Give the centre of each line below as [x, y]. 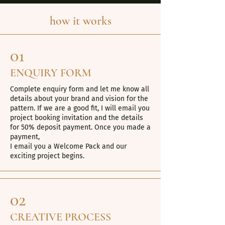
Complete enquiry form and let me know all [80, 89]
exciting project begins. [47, 156]
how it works [80, 21]
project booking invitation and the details [77, 118]
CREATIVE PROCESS [61, 217]
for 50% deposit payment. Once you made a [80, 127]
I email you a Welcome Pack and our [68, 146]
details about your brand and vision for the [79, 99]
